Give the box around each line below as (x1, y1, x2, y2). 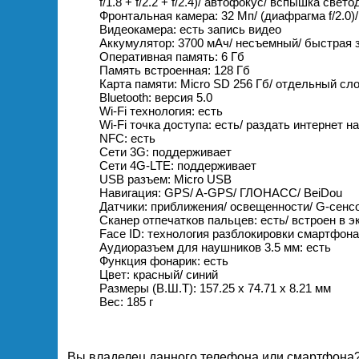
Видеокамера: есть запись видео (99, 22, 281, 37)
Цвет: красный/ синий (99, 268, 218, 282)
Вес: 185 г (99, 295, 153, 309)
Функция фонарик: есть (99, 254, 228, 268)
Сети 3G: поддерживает (99, 145, 232, 159)
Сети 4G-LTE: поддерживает (99, 159, 256, 173)
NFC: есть (99, 131, 155, 146)
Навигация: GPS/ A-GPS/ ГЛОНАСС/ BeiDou (99, 186, 342, 200)
